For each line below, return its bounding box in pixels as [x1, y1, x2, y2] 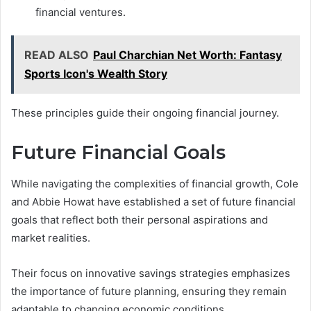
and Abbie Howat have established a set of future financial [11, 194, 296, 208]
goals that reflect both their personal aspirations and [11, 212, 268, 226]
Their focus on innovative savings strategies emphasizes [11, 266, 290, 280]
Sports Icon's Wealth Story [24, 67, 167, 81]
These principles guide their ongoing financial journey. [11, 106, 279, 120]
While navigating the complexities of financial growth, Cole [11, 176, 299, 190]
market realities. [11, 230, 90, 244]
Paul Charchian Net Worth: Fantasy [93, 48, 282, 62]
